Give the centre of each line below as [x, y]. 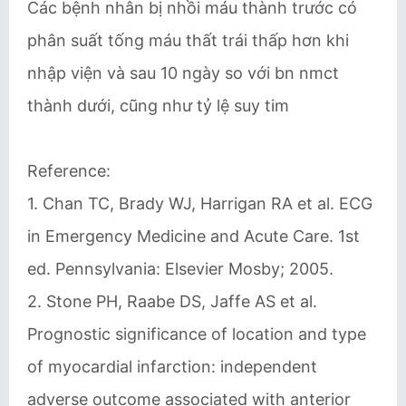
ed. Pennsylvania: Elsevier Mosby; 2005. [180, 269]
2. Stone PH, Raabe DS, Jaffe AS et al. [172, 301]
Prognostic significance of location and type [197, 334]
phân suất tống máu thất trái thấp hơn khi [188, 40]
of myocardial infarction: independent [172, 367]
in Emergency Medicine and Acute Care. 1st [193, 236]
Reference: [69, 171]
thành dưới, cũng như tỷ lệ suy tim [158, 106]
